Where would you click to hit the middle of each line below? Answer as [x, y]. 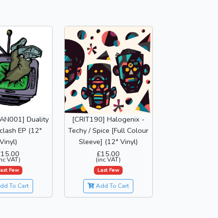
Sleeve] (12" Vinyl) [109, 142]
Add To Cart [112, 186]
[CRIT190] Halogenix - [109, 119]
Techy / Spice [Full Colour [109, 131]
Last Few [109, 170]
